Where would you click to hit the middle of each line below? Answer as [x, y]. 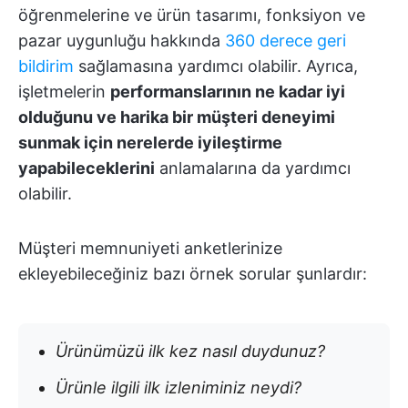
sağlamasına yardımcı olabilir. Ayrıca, [216, 66]
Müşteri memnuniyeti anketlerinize [150, 248]
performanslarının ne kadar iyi [228, 91]
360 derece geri [286, 40]
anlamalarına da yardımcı [253, 168]
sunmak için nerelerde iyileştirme [150, 142]
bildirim [46, 66]
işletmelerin [64, 91]
